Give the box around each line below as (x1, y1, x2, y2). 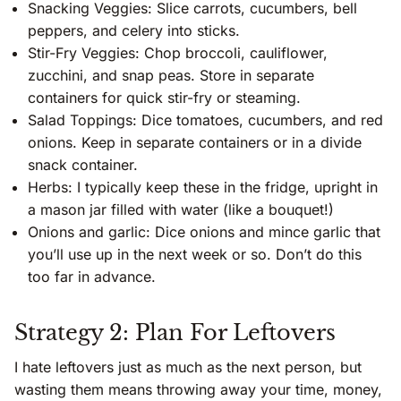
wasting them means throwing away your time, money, (14, 380, 382, 398)
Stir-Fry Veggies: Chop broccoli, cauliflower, (28, 43, 328, 62)
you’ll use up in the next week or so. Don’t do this (28, 244, 362, 263)
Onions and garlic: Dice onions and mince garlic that (28, 222, 380, 241)
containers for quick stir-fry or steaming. (28, 88, 301, 107)
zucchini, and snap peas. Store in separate (28, 65, 314, 84)
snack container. (28, 155, 138, 174)
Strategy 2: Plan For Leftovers (14, 319, 336, 346)
